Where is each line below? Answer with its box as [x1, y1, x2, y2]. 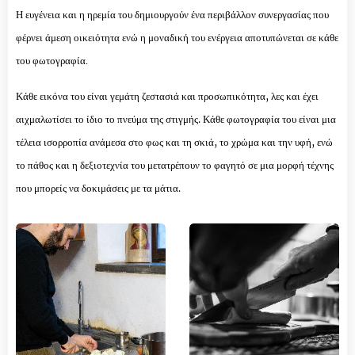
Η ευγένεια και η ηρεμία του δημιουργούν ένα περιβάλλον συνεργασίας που [16, 9, 329, 21]
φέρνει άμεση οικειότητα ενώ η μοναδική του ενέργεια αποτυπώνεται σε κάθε [16, 32, 338, 44]
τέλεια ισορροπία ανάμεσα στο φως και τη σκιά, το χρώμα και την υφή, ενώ [16, 136, 333, 149]
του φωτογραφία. [16, 55, 88, 67]
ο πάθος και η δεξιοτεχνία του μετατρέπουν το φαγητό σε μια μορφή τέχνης [20, 158, 334, 172]
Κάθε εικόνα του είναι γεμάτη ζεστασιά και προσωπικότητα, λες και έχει [16, 90, 319, 103]
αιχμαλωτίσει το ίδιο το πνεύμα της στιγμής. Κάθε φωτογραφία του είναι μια [16, 113, 336, 126]
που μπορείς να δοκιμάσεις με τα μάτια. [16, 181, 181, 195]
